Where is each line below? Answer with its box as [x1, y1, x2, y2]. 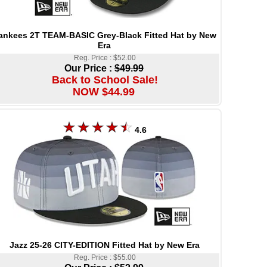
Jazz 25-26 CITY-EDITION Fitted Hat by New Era [10, 240, 200, 250]
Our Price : [64, 63, 114, 73]
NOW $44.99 [72, 85, 135, 98]
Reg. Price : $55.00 [73, 253, 136, 262]
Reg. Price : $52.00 [73, 53, 136, 62]
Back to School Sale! [51, 73, 158, 86]
